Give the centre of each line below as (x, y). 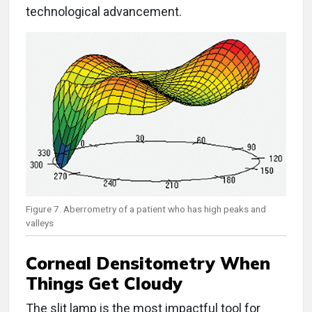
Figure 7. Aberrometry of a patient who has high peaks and (146, 209)
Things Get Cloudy (104, 283)
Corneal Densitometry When (148, 263)
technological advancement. (104, 11)
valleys (40, 223)
